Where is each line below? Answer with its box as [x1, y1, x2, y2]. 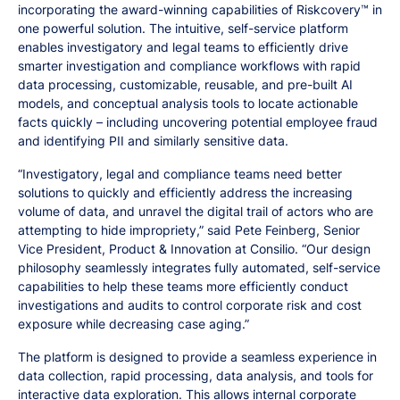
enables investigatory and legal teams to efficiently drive [18, 39, 348, 54]
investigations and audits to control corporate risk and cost [18, 297, 362, 312]
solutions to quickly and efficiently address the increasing [18, 185, 353, 200]
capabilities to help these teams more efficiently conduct [18, 279, 348, 294]
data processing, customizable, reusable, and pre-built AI [18, 77, 353, 92]
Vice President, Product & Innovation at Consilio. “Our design [18, 241, 371, 256]
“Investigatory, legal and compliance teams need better [18, 166, 342, 181]
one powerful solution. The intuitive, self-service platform [18, 21, 348, 36]
